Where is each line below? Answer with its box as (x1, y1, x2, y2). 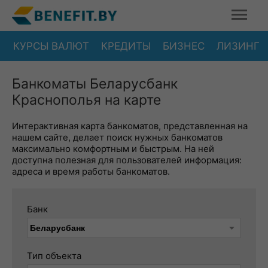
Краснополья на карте (12, 92, 161, 108)
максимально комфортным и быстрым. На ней (12, 143, 214, 154)
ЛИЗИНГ (217, 39, 260, 52)
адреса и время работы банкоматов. (12, 166, 170, 177)
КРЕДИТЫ (101, 39, 151, 52)
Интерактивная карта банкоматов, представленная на (12, 120, 248, 132)
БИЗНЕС (163, 39, 205, 52)
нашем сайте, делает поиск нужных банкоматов (12, 132, 223, 143)
